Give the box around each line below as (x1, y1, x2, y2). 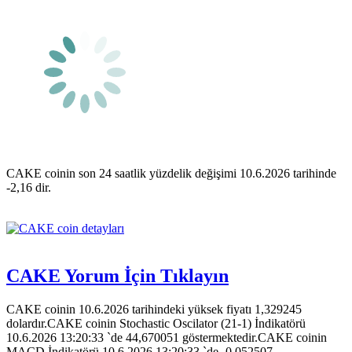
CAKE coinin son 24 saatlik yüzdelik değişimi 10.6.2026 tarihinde (6, 166, 336, 180)
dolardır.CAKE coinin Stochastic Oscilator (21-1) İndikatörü (6, 316, 306, 330)
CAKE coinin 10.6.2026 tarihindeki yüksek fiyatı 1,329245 (6, 302, 302, 316)
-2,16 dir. (6, 180, 51, 194)
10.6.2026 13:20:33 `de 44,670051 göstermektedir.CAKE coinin (6, 330, 327, 344)
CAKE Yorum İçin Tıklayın (6, 265, 229, 286)
